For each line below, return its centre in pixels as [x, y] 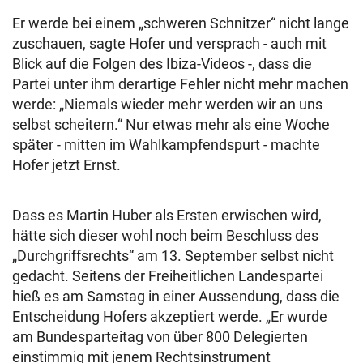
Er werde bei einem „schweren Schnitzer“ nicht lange [181, 23]
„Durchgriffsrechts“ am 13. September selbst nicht [173, 256]
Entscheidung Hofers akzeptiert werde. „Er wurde [170, 316]
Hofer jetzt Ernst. [66, 165]
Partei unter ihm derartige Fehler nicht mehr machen [180, 84]
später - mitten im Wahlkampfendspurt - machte [166, 145]
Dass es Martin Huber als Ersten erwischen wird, [167, 215]
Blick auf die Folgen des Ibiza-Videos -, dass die [162, 64]
